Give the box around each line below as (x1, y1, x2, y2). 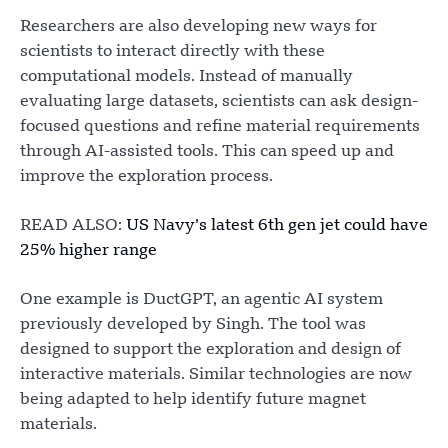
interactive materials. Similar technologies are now (20, 366, 412, 383)
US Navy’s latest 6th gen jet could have (126, 217, 428, 234)
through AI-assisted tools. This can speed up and (20, 143, 394, 160)
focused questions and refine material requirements (20, 118, 420, 135)
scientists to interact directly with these (20, 43, 325, 60)
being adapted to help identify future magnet (20, 391, 366, 408)
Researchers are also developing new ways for (20, 18, 377, 35)
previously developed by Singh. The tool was (20, 316, 366, 333)
